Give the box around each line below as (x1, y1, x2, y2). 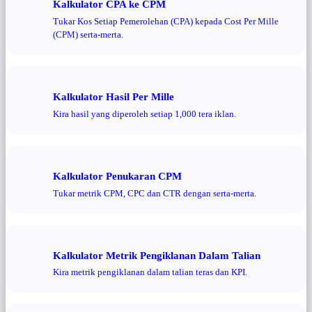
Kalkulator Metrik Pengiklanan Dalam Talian (53, 249, 260, 261)
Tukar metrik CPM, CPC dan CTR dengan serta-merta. (53, 187, 256, 198)
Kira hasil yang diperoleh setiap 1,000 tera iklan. (53, 108, 236, 119)
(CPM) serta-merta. (53, 29, 123, 40)
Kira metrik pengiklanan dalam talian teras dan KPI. (53, 267, 247, 278)
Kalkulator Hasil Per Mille (53, 91, 174, 103)
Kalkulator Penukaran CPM (53, 169, 182, 182)
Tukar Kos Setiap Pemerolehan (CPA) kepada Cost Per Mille (53, 16, 279, 26)
